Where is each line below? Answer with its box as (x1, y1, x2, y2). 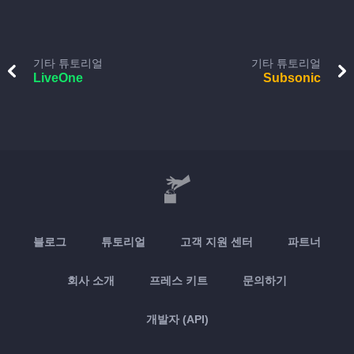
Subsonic (263, 71, 321, 85)
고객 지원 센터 (180, 235, 253, 248)
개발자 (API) (145, 313, 209, 326)
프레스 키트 (149, 274, 208, 287)
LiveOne (33, 71, 83, 85)
